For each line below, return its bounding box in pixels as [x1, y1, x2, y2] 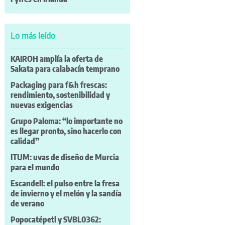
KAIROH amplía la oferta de [10, 54, 103, 64]
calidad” [10, 136, 39, 147]
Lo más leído [10, 30, 55, 41]
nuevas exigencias [10, 100, 73, 110]
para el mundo [10, 162, 59, 173]
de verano [10, 198, 44, 209]
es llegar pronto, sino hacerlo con [10, 126, 122, 137]
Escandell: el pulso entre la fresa [10, 178, 120, 189]
